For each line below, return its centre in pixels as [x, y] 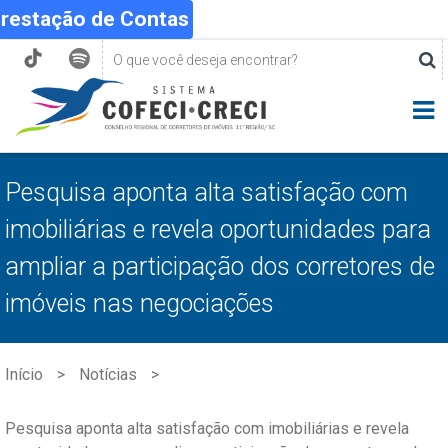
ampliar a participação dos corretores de [220, 266]
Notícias [108, 374]
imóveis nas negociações [139, 303]
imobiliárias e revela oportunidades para [218, 229]
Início [24, 374]
